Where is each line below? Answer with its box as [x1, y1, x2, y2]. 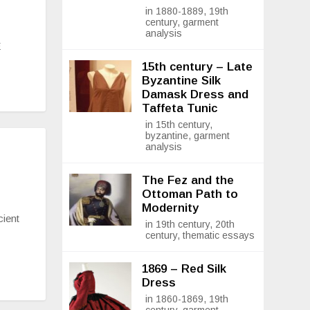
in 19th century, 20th [145, 219, 235, 230]
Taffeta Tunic [142, 102, 218, 116]
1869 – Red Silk [142, 262, 227, 276]
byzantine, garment [145, 130, 230, 142]
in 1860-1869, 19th [145, 293, 229, 305]
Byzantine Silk [142, 74, 221, 88]
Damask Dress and [142, 88, 249, 102]
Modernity [142, 201, 199, 215]
